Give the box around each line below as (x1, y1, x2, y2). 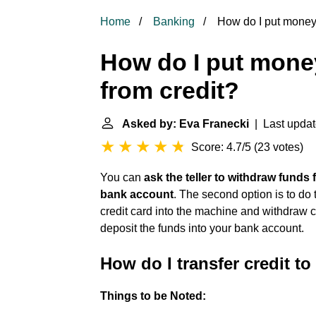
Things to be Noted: (100, 290, 206, 302)
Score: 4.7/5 (191, 141, 251, 153)
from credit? (100, 78, 239, 104)
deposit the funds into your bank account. (100, 222, 304, 234)
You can (100, 171, 144, 183)
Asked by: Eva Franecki (122, 118, 249, 130)
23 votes (257, 141, 300, 153)
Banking (153, 16, 195, 28)
